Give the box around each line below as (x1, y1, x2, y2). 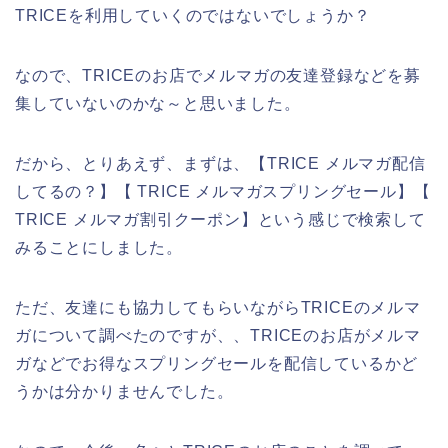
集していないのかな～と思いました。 (15, 94, 301, 112)
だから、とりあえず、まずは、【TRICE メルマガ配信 (15, 154, 426, 172)
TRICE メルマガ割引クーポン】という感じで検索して (15, 210, 426, 228)
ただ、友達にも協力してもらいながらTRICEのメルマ (15, 298, 421, 316)
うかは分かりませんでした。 (15, 382, 234, 400)
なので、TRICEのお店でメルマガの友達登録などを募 (15, 66, 421, 84)
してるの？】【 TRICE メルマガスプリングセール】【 (15, 182, 431, 200)
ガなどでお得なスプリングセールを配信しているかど (15, 354, 419, 372)
